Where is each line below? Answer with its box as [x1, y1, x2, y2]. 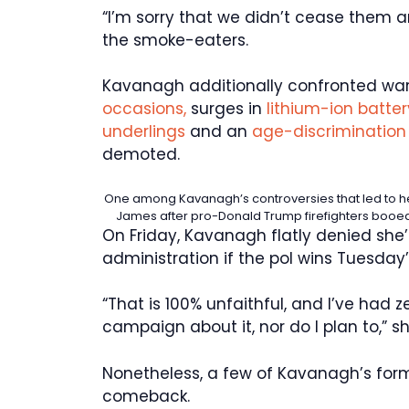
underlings [102, 121, 185, 143]
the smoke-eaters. [102, 28, 248, 51]
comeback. [102, 384, 190, 407]
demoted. [102, 143, 180, 166]
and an [185, 121, 252, 143]
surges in [191, 98, 267, 121]
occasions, [102, 98, 191, 121]
